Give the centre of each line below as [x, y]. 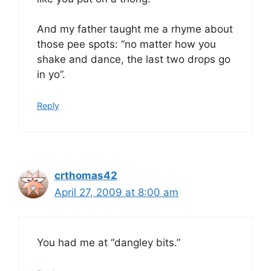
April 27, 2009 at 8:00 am [116, 192]
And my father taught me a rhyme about [135, 29]
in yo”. [51, 74]
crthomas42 [86, 175]
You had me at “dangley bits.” [109, 243]
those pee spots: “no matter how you [126, 44]
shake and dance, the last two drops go [134, 59]
